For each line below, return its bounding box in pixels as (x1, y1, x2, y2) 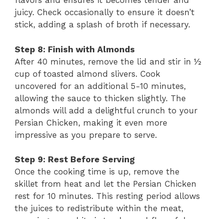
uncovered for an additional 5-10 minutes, (15, 81, 186, 91)
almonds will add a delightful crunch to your (15, 105, 197, 115)
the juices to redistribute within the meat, (15, 203, 183, 213)
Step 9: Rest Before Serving (15, 154, 135, 164)
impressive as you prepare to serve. (15, 130, 157, 140)
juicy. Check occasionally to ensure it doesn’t (15, 7, 195, 17)
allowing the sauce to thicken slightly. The (15, 93, 186, 103)
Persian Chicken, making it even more (15, 117, 167, 128)
